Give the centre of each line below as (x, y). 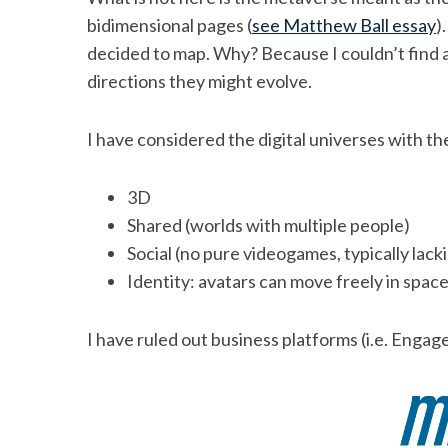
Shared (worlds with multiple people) (268, 224)
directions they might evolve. (199, 80)
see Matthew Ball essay (344, 24)
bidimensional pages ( (169, 24)
